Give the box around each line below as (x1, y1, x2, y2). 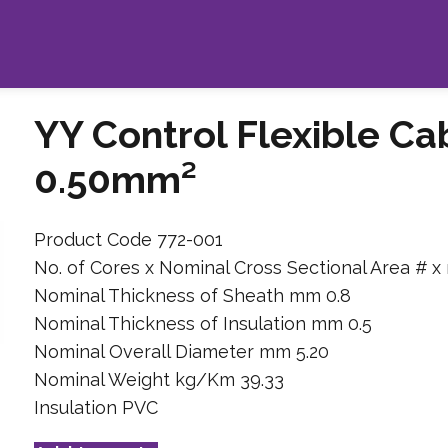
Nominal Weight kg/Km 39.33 (33, 368, 284, 390)
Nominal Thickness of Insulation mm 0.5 (33, 312, 372, 334)
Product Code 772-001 (33, 228, 223, 250)
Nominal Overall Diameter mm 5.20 (33, 340, 329, 362)
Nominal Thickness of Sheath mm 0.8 (33, 284, 351, 306)
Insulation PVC (33, 396, 158, 418)
